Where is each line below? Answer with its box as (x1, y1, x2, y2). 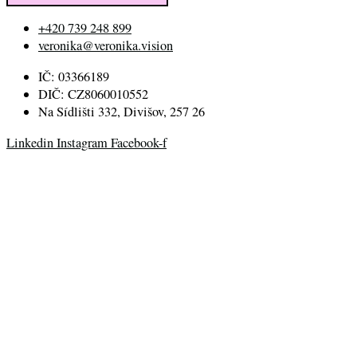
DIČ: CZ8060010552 (38, 84, 148, 103)
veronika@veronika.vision (38, 37, 173, 55)
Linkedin (6, 134, 53, 152)
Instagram (57, 134, 108, 152)
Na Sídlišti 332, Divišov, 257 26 (38, 102, 205, 120)
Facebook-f (111, 134, 167, 152)
